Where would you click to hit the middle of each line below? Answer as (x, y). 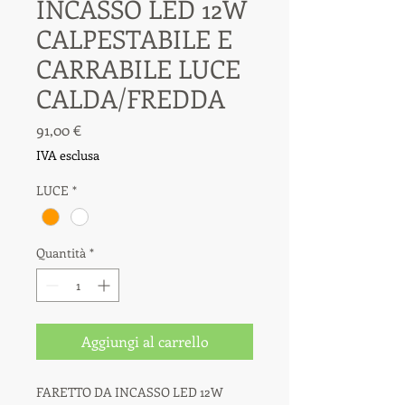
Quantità (61, 252)
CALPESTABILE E (134, 38)
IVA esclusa (68, 155)
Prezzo (103, 128)
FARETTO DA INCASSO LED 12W (130, 391)
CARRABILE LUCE (138, 68)
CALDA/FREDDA (131, 98)
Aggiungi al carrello (145, 341)
